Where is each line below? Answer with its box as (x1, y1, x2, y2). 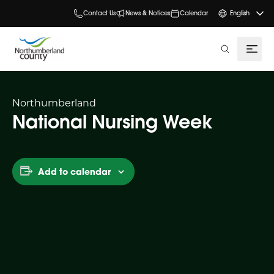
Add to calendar (38, 166, 111, 177)
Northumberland (12, 96, 96, 109)
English (230, 9, 250, 17)
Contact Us (83, 9, 116, 17)
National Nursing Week (12, 109, 212, 133)
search (219, 44, 252, 57)
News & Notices (125, 9, 170, 17)
